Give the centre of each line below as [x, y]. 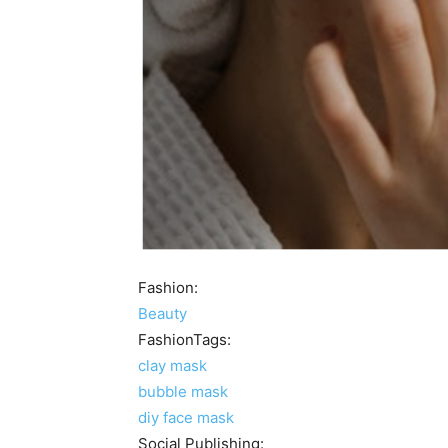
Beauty [162, 313]
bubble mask [183, 391]
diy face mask [186, 417]
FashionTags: [186, 339]
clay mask [172, 365]
